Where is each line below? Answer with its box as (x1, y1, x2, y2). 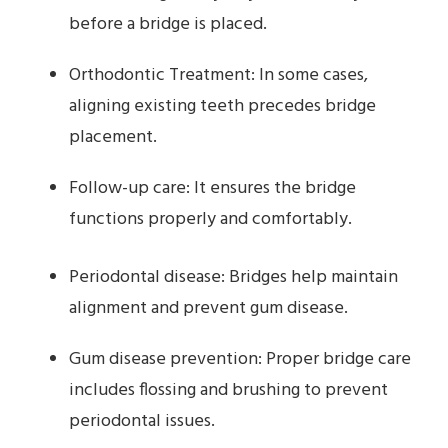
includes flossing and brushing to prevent (69, 375, 388, 405)
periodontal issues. (69, 406, 215, 436)
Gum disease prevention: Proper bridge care (69, 344, 411, 374)
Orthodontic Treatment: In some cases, (69, 60, 368, 90)
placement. (69, 122, 157, 152)
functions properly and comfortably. (69, 204, 352, 234)
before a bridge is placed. (69, 9, 267, 39)
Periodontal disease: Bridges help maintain (69, 262, 398, 292)
